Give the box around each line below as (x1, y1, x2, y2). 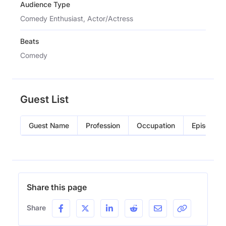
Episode (192, 121, 218, 130)
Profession (86, 121, 120, 130)
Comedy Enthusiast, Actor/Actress (20, 14, 133, 23)
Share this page (27, 182, 87, 192)
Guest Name (29, 121, 69, 130)
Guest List (20, 93, 69, 105)
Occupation (137, 121, 175, 130)
